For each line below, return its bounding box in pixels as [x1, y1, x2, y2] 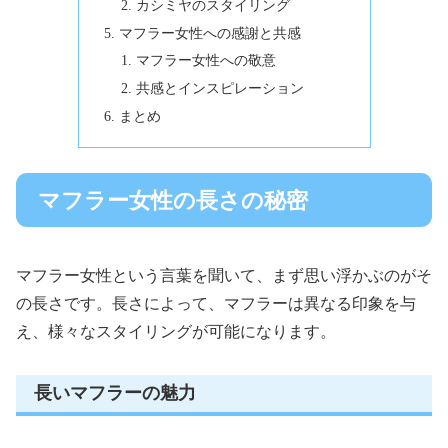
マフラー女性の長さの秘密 [38, 187, 308, 213]
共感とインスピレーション [136, 80, 305, 97]
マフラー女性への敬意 [136, 52, 277, 69]
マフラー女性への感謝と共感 [118, 24, 301, 41]
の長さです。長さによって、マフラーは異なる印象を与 [16, 295, 416, 313]
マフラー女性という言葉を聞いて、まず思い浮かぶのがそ [16, 267, 432, 285]
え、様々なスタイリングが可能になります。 [16, 323, 336, 341]
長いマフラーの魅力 [34, 383, 196, 404]
